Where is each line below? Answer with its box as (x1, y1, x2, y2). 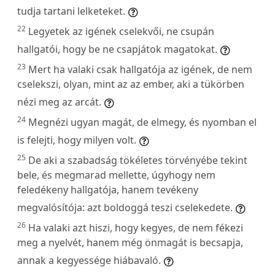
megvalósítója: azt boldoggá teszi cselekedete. (17, 200, 233, 214)
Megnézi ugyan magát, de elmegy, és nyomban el (28, 115, 257, 129)
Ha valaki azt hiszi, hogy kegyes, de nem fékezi (28, 220, 243, 234)
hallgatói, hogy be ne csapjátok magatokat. (17, 42, 217, 56)
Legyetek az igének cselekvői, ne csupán (28, 24, 214, 38)
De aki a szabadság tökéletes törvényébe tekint (28, 153, 247, 167)
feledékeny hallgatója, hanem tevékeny (17, 182, 198, 196)
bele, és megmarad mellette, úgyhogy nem (17, 168, 215, 182)
